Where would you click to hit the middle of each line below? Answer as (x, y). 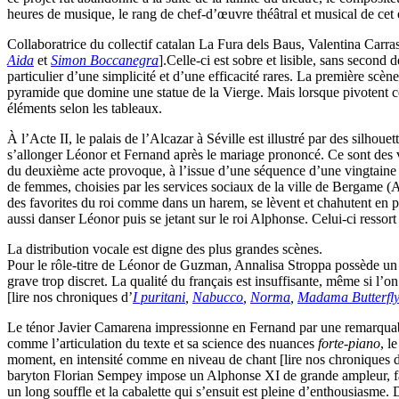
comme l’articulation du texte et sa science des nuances (163, 344)
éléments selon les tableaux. (85, 109)
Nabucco (218, 297)
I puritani (159, 297)
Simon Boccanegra (105, 61)
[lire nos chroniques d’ (70, 297)
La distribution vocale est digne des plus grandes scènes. (165, 249)
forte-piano (349, 344)
